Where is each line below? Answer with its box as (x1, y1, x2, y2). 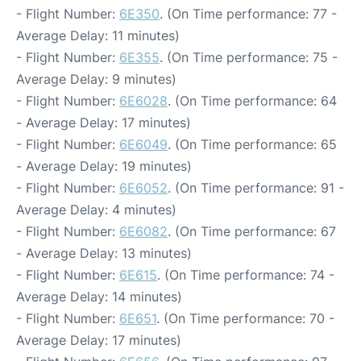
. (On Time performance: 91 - (168, 180, 344, 196)
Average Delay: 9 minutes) (16, 71, 176, 87)
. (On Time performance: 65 (168, 136, 337, 152)
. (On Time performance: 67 (168, 223, 336, 239)
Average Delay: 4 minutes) (16, 201, 176, 218)
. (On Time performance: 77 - (160, 6, 337, 22)
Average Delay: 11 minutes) (16, 27, 180, 44)
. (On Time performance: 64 (168, 93, 337, 109)
